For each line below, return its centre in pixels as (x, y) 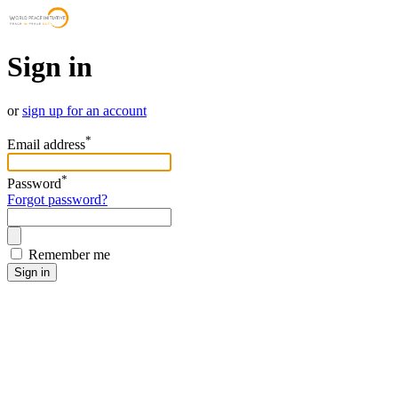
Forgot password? (57, 199)
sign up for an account (84, 110)
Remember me (69, 254)
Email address (46, 145)
